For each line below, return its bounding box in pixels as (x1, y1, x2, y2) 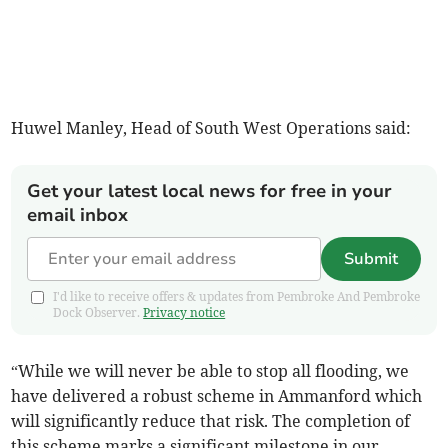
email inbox (27, 203, 129, 228)
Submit (343, 248, 398, 271)
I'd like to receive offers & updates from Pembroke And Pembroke (53, 289, 421, 305)
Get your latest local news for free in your (27, 179, 393, 204)
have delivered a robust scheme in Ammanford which (11, 386, 423, 407)
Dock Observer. (53, 305, 144, 321)
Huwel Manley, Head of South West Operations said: (11, 118, 412, 139)
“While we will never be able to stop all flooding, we (11, 361, 410, 382)
